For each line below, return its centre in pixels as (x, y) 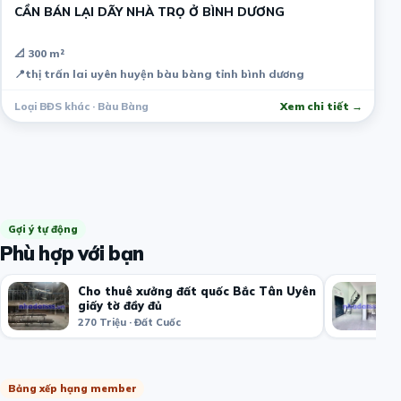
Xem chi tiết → (321, 107)
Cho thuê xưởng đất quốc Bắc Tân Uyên (197, 290)
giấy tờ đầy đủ (120, 305)
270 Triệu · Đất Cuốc (129, 322)
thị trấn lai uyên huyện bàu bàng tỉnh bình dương (164, 74)
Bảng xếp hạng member (72, 388)
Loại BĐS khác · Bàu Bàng (81, 107)
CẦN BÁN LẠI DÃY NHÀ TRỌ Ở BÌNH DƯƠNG (149, 12)
